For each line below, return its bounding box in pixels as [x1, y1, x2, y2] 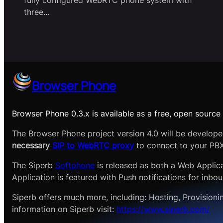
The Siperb [12, 160, 55, 171]
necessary [12, 140, 52, 151]
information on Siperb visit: [12, 204, 116, 215]
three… [24, 7, 50, 17]
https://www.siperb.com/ [116, 204, 210, 215]
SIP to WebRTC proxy [52, 140, 134, 151]
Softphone [55, 160, 95, 171]
